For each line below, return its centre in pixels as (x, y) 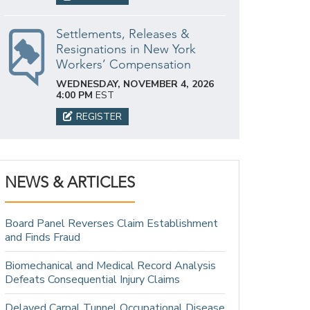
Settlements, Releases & (123, 34)
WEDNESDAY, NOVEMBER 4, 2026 (135, 84)
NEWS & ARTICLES (70, 182)
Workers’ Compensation (124, 64)
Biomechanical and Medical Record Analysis (110, 265)
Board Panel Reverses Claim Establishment (111, 223)
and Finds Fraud (43, 237)
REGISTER (99, 116)
